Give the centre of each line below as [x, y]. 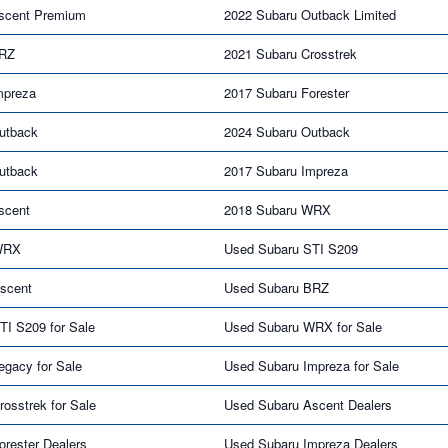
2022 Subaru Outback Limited [310, 14]
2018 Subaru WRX [277, 209]
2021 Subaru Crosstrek [290, 53]
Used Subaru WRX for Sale [303, 326]
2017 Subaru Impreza [286, 170]
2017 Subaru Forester [286, 92]
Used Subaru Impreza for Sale [311, 365]
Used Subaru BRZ [276, 287]
